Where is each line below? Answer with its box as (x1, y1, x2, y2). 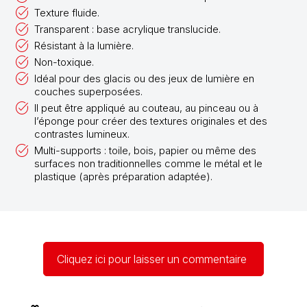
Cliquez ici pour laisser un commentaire (57, 251, 247, 266)
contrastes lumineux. (34, 127, 130, 140)
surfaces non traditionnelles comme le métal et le (34, 156, 262, 170)
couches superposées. (34, 84, 143, 98)
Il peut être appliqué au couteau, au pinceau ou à (34, 101, 258, 114)
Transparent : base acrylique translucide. (34, 22, 221, 36)
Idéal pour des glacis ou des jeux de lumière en (34, 71, 254, 85)
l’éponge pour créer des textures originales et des (34, 114, 267, 127)
